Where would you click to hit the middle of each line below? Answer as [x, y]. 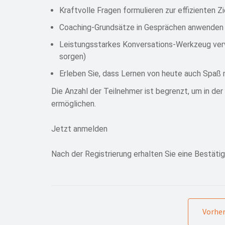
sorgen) [73, 57]
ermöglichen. [74, 104]
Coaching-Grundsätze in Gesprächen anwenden [141, 28]
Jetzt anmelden [79, 129]
